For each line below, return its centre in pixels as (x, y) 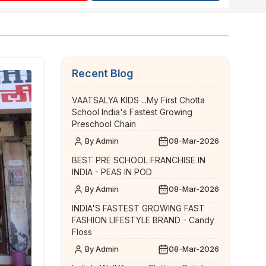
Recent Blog (102, 73)
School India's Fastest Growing (132, 112)
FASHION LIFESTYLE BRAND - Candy (143, 220)
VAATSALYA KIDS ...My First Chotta (138, 100)
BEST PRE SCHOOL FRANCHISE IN (138, 160)
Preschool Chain (104, 124)
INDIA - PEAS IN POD (112, 172)
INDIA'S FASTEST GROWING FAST (138, 208)
